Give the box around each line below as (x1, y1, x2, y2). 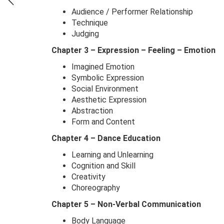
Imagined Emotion (71, 62, 134, 71)
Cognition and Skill (71, 161, 135, 170)
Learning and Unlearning (71, 150, 153, 159)
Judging (71, 29, 99, 38)
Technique (71, 18, 108, 27)
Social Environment (71, 84, 138, 93)
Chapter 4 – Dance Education (51, 133, 160, 143)
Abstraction (71, 106, 113, 115)
